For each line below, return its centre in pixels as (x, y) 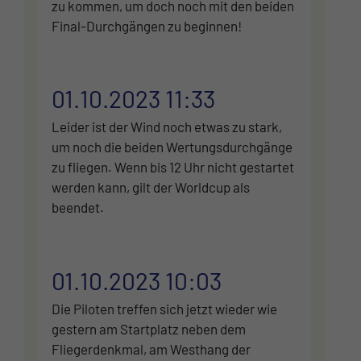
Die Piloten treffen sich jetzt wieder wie (164, 308)
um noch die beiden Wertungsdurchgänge (172, 147)
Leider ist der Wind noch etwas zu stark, (167, 127)
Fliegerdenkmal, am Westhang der (151, 349)
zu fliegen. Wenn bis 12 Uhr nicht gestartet (173, 167)
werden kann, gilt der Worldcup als (151, 187)
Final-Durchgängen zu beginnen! (147, 25)
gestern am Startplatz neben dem (149, 328)
